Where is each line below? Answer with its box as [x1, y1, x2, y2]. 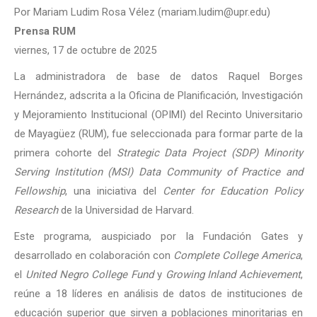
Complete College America [173, 249, 301, 262]
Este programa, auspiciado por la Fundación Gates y [14, 230, 303, 243]
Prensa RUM [14, 25, 76, 38]
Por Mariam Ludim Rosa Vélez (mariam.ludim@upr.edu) [14, 6, 270, 18]
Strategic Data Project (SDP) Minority [116, 146, 304, 159]
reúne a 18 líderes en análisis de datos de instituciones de [14, 287, 303, 300]
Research [14, 204, 58, 217]
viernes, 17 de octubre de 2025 [14, 44, 156, 57]
